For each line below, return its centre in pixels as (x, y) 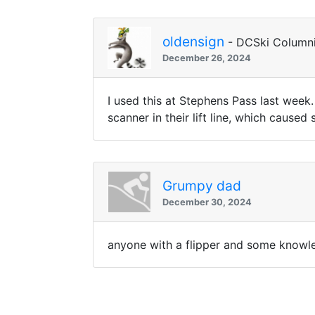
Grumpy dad (202, 185)
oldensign (193, 41)
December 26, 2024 (207, 58)
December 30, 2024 (207, 202)
